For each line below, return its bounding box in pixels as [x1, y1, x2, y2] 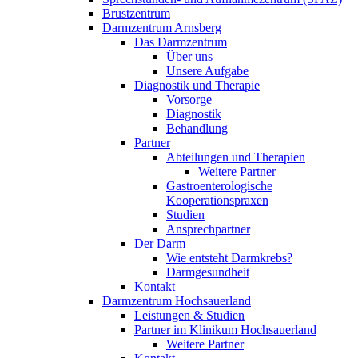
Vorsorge [166, 93, 212, 106]
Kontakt [134, 280, 175, 293]
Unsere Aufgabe [166, 64, 249, 78]
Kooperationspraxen [166, 193, 268, 207]
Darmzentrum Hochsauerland [102, 294, 251, 308]
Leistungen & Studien [134, 308, 245, 322]
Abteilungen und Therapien [166, 150, 305, 164]
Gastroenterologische [166, 179, 272, 193]
